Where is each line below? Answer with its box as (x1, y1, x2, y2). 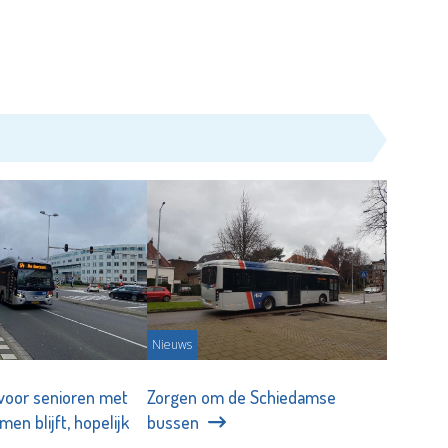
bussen (146, 411, 203, 434)
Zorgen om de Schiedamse (146, 386, 336, 409)
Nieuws (151, 336, 192, 354)
